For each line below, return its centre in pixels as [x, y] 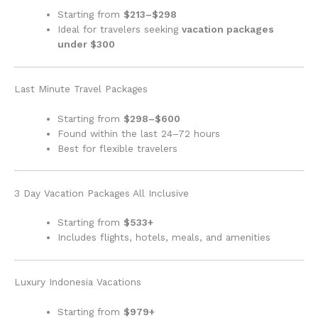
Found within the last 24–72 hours [139, 133]
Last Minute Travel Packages [81, 89]
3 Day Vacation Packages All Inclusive [102, 193]
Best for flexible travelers [118, 148]
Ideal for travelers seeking [120, 29]
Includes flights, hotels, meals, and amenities [164, 237]
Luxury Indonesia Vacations [78, 282]
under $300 [87, 44]
